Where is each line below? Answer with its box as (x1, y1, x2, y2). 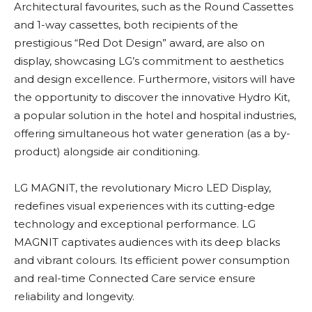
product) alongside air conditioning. (14, 145, 200, 159)
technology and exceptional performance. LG (14, 217, 256, 231)
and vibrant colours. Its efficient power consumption (14, 253, 290, 267)
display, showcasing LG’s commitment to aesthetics (14, 54, 283, 68)
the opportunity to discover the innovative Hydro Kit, (14, 91, 290, 104)
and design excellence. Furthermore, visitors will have (14, 72, 295, 86)
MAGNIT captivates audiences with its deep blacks (14, 235, 280, 249)
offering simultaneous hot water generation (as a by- (14, 127, 290, 141)
